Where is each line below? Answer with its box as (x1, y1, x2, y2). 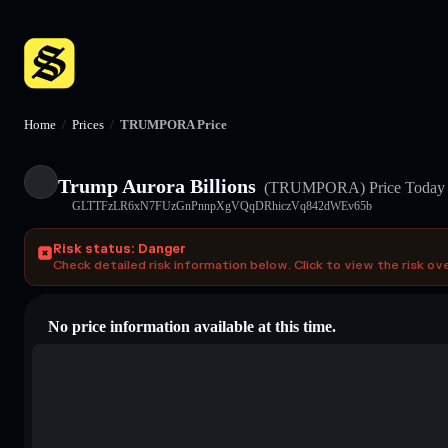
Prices (72, 117, 104, 132)
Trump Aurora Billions (58, 174, 256, 197)
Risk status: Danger (53, 240, 186, 257)
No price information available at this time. (48, 317, 336, 335)
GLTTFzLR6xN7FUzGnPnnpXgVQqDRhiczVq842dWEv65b (72, 198, 372, 213)
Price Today (365, 178, 445, 196)
